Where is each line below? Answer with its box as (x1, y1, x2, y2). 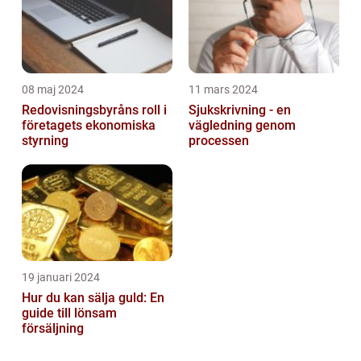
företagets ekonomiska (22, 118, 156, 134)
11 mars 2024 (189, 83, 258, 97)
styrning (22, 133, 68, 149)
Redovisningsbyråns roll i (22, 102, 167, 118)
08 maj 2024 (22, 83, 84, 97)
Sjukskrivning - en (189, 102, 269, 118)
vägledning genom (189, 118, 296, 134)
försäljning (22, 321, 84, 337)
